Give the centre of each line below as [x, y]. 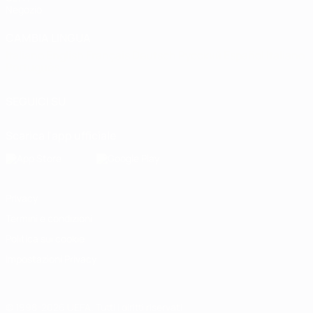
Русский [201, 55]
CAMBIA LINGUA [48, 38]
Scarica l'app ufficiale [61, 136]
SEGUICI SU [36, 101]
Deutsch [155, 55]
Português [32, 67]
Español [245, 55]
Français [109, 55]
